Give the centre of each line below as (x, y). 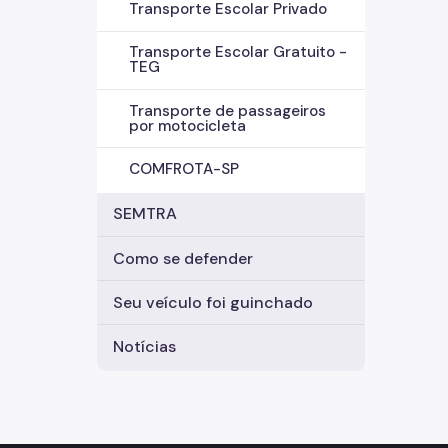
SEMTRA (145, 214)
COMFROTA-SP (184, 168)
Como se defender (183, 258)
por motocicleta (187, 125)
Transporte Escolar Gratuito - (238, 52)
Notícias (144, 346)
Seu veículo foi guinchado (213, 302)
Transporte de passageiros (227, 110)
